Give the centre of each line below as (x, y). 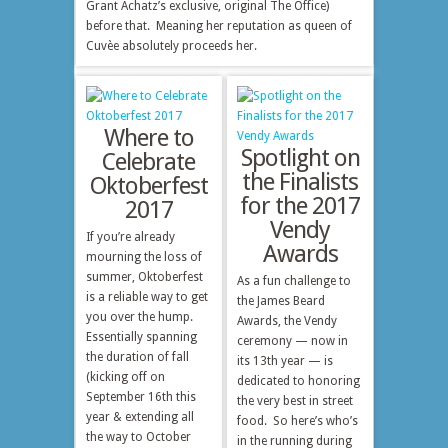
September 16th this (141, 397)
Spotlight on (300, 158)
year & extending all (140, 417)
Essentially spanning (141, 337)
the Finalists (300, 182)
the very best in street (295, 401)
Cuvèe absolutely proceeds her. (171, 46)
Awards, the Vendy (287, 321)
